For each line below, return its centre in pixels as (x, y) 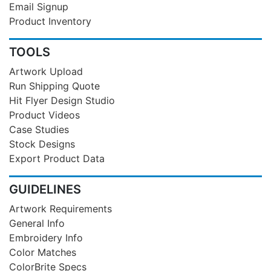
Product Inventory (50, 21)
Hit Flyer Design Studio (62, 100)
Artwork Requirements (60, 208)
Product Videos (44, 115)
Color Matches (43, 252)
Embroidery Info (46, 237)
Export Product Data (57, 158)
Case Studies (39, 129)
